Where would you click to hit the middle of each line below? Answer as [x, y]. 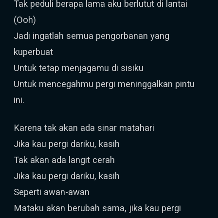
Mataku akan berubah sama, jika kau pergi [97, 208]
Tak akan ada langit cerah [64, 160]
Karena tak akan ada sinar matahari [84, 128]
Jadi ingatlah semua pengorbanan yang [91, 36]
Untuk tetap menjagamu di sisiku [79, 68]
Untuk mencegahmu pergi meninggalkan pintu [104, 84]
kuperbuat [33, 52]
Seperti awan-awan [52, 192]
